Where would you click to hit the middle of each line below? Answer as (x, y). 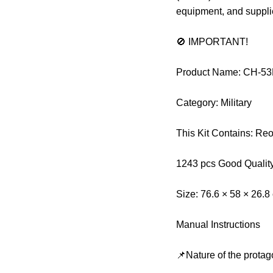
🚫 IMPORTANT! (214, 41)
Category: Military (214, 102)
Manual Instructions (220, 224)
